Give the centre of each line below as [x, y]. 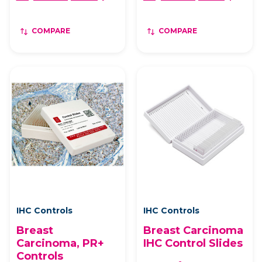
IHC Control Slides [193, 243]
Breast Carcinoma [193, 230]
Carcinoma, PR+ [60, 243]
